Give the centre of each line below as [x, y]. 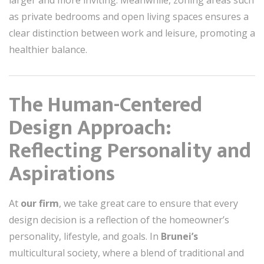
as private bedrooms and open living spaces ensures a [129, 16]
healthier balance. [48, 49]
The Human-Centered [105, 105]
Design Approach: [90, 128]
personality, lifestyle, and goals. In [85, 236]
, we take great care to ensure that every [148, 203]
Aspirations [62, 174]
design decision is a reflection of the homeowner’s [119, 220]
